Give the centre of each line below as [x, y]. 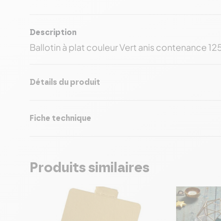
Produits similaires [90, 168]
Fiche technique [60, 118]
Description [53, 32]
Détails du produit [65, 82]
